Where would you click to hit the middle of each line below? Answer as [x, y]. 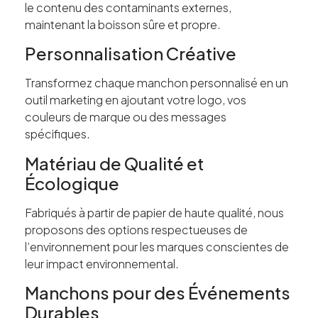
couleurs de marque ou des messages [126, 117]
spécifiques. [57, 134]
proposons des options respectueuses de [136, 229]
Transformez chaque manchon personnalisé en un [157, 83]
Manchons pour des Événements [158, 293]
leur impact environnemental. [102, 263]
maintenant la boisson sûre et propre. [123, 24]
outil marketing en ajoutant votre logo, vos [136, 100]
